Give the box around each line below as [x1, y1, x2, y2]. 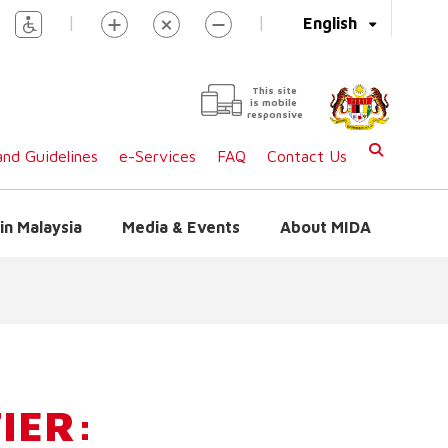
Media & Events [122, 218, 240, 236]
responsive [247, 108, 303, 120]
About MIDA [280, 218, 371, 236]
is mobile [250, 96, 297, 108]
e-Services [119, 147, 196, 165]
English [303, 14, 357, 32]
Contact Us [267, 147, 347, 165]
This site [252, 84, 297, 96]
